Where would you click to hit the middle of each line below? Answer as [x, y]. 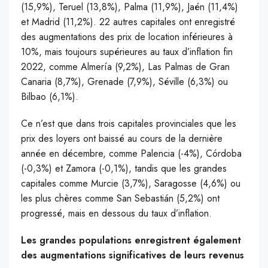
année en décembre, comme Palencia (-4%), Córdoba [131, 154]
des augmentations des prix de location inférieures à [127, 37]
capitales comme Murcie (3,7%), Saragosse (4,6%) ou [131, 184]
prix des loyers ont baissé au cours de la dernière [122, 139]
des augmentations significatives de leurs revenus [133, 255]
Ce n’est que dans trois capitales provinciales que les [129, 124]
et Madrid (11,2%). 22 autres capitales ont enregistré [128, 22]
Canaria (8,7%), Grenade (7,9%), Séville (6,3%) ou [124, 82]
